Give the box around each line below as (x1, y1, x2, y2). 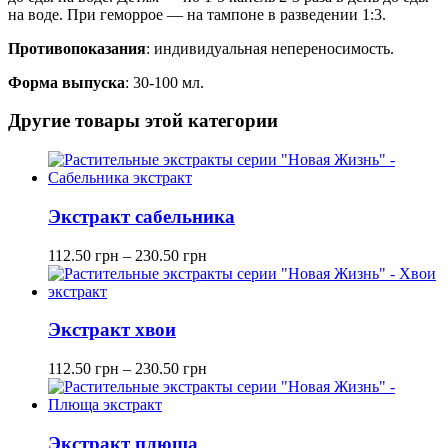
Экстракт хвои (48, 319, 176, 341)
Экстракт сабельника (48, 205, 235, 227)
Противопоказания (8, 39, 146, 57)
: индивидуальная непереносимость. (146, 39, 394, 57)
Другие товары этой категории (8, 110, 278, 132)
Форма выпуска (8, 73, 125, 91)
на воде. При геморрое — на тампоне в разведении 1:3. (8, 5, 386, 23)
